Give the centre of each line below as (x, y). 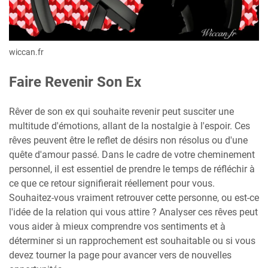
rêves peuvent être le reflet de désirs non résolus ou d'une (128, 141)
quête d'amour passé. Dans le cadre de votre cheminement (132, 155)
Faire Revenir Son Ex (75, 82)
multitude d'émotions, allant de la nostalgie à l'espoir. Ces (130, 126)
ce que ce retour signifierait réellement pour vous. (112, 184)
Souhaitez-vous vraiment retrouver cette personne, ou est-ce (134, 198)
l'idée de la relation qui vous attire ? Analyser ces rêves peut (133, 212)
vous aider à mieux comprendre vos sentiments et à (117, 227)
